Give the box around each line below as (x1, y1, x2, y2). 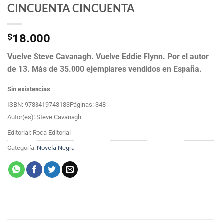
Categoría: (7, 144, 37, 151)
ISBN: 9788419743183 (7, 100, 70, 108)
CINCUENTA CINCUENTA (7, 1, 135, 15)
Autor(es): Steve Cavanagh (7, 113, 81, 121)
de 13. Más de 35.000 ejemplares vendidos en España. (7, 64, 202, 74)
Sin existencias (7, 85, 50, 93)
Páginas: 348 (70, 100, 106, 108)
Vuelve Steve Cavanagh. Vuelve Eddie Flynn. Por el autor (7, 51, 209, 61)
